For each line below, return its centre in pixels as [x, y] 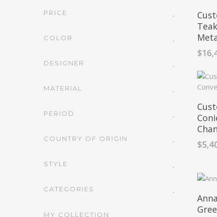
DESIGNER [64, 63]
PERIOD [59, 113]
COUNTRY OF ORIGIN [86, 139]
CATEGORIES [69, 189]
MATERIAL [63, 88]
